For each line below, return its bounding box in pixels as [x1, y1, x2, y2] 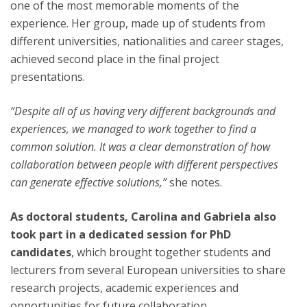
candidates [10, 245, 71, 260]
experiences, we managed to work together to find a [10, 121, 256, 136]
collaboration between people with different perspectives [10, 157, 278, 172]
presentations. [10, 69, 88, 84]
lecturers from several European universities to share [10, 262, 286, 278]
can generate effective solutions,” [10, 175, 169, 190]
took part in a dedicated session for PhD [10, 227, 231, 242]
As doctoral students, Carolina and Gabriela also [10, 209, 276, 224]
